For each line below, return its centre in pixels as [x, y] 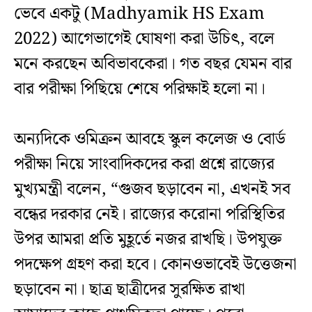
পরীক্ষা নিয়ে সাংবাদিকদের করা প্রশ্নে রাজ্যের [144, 165]
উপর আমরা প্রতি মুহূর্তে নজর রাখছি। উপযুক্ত [148, 240]
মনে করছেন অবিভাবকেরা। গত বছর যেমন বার [153, 64]
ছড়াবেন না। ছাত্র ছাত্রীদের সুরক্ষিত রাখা [130, 290]
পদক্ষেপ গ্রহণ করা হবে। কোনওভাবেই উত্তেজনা [155, 265]
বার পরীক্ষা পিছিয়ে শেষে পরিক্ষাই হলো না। [140, 89]
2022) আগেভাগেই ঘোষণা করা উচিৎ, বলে [144, 39]
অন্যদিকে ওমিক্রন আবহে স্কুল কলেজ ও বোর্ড [150, 140]
